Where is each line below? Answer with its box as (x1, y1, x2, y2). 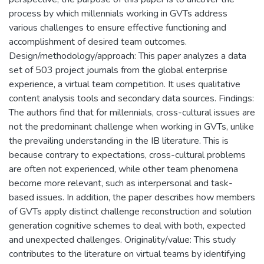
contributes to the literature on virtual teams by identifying (9, 247, 246, 260)
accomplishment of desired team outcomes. (9, 35, 187, 48)
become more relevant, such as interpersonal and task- (9, 177, 233, 190)
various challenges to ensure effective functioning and (9, 21, 226, 34)
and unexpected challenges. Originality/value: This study (9, 233, 236, 246)
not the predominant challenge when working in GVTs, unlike (9, 120, 254, 133)
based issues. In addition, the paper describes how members (9, 191, 255, 204)
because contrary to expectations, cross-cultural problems (9, 148, 246, 161)
